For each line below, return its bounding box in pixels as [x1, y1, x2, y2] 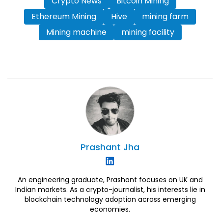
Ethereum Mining [31, 10, 96, 22]
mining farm [142, 10, 189, 22]
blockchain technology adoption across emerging [24, 194, 196, 204]
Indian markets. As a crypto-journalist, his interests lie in [15, 184, 205, 194]
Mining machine [46, 26, 107, 38]
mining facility [121, 26, 174, 38]
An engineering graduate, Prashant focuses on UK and [17, 174, 203, 185]
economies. [90, 204, 130, 214]
